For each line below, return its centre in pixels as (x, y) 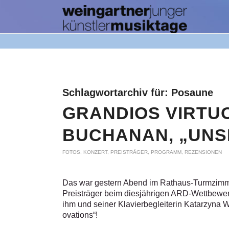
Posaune (192, 93)
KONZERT (95, 152)
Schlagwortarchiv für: (117, 93)
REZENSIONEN (203, 152)
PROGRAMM (166, 152)
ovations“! (80, 215)
